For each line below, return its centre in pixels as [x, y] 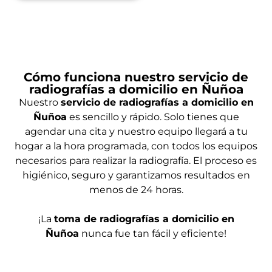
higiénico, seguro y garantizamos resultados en [136, 175]
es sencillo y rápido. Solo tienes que [153, 117]
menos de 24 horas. [136, 189]
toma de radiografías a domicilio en [144, 219]
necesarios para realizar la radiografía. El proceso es [136, 160]
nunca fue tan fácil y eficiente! [153, 233]
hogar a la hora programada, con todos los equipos [136, 146]
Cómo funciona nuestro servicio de [136, 77]
